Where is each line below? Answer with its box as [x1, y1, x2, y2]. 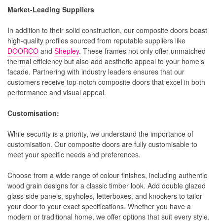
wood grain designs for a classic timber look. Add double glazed [7, 180, 206, 190]
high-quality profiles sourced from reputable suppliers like [7, 35, 185, 45]
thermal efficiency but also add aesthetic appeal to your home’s [7, 56, 204, 66]
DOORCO [7, 45, 38, 56]
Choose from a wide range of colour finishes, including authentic [7, 170, 207, 180]
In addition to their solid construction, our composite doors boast [7, 25, 207, 35]
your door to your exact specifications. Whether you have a [7, 201, 191, 211]
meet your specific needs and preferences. [7, 149, 143, 159]
